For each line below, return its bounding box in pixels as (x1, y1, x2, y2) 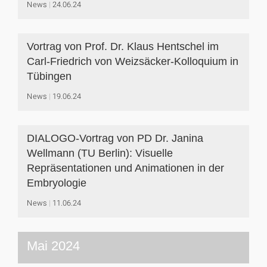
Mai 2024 (27, 238, 80, 253)
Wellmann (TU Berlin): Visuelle (27, 147, 173, 159)
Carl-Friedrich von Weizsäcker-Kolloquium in (27, 55, 238, 67)
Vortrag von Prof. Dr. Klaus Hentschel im (27, 41, 219, 52)
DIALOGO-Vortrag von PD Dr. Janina (27, 132, 203, 144)
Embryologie (27, 177, 86, 189)
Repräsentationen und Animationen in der (27, 162, 224, 174)
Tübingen (27, 70, 72, 82)
